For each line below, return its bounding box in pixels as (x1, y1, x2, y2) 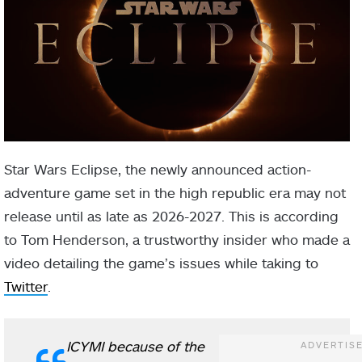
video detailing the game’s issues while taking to (4, 255, 318, 271)
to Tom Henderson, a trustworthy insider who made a (4, 231, 350, 247)
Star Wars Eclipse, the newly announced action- (4, 161, 311, 177)
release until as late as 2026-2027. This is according (4, 208, 339, 224)
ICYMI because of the (66, 338, 204, 354)
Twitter (4, 278, 48, 294)
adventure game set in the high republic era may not (4, 184, 346, 200)
